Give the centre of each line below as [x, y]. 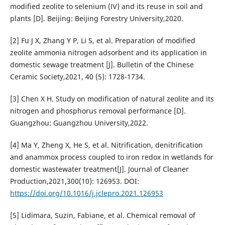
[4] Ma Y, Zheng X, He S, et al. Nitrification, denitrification [106, 145]
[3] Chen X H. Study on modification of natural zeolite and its [112, 99]
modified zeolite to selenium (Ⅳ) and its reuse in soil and [106, 7]
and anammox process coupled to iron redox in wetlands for [111, 157]
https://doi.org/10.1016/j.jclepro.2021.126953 [86, 193]
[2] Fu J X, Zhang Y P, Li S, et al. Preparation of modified [102, 41]
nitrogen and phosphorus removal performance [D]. [98, 111]
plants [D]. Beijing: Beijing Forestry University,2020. [96, 19]
